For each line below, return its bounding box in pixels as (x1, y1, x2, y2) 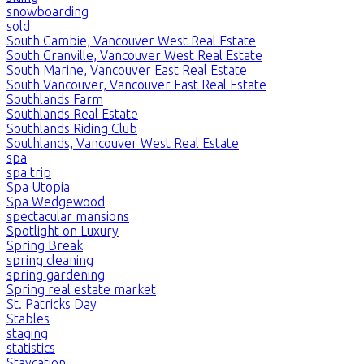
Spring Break (6, 237, 83, 253)
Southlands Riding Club (6, 120, 137, 136)
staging (6, 325, 48, 340)
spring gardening (6, 266, 105, 282)
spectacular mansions (6, 208, 129, 223)
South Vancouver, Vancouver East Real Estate (6, 76, 266, 92)
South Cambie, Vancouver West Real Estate (6, 32, 256, 48)
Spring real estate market (6, 281, 156, 297)
